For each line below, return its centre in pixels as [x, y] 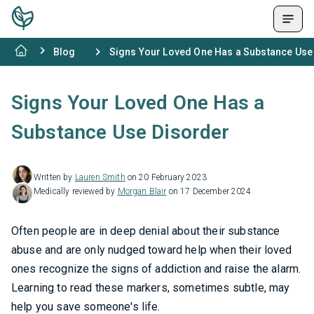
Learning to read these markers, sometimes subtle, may [151, 288]
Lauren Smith [100, 177]
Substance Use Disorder [121, 132]
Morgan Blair [142, 191]
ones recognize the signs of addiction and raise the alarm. [156, 269]
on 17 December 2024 [209, 191]
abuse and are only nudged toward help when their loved [152, 250]
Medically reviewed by [76, 191]
